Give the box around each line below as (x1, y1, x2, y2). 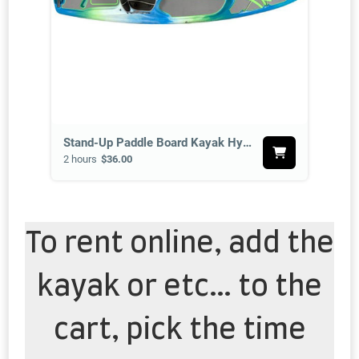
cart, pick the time (53, 316, 306, 345)
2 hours (63, 153, 97, 166)
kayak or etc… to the (37, 272, 322, 302)
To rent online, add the (25, 229, 334, 259)
